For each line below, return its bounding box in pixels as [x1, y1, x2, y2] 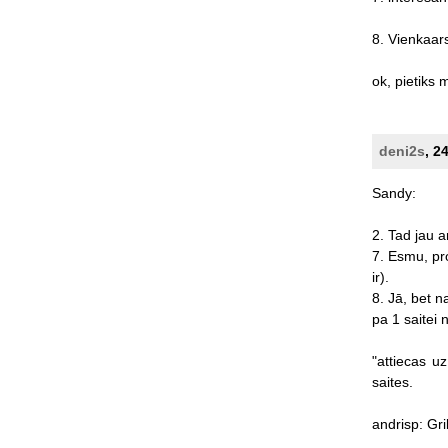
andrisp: [371, 415, 423, 432]
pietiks [394, 72, 435, 89]
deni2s [378, 142, 425, 159]
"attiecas [371, 352, 426, 369]
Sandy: [371, 184, 416, 201]
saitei [403, 310, 437, 327]
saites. [371, 373, 413, 390]
